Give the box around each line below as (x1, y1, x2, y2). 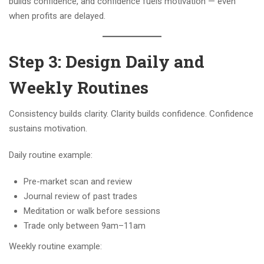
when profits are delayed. (9, 11, 105, 22)
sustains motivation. (9, 123, 87, 134)
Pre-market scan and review (24, 176, 132, 187)
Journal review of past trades (24, 191, 137, 202)
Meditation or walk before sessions (24, 206, 160, 217)
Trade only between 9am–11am (24, 220, 146, 232)
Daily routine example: (9, 150, 93, 161)
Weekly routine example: (9, 241, 102, 252)
